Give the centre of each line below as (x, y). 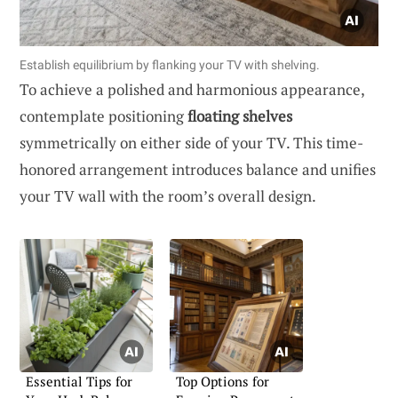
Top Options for (223, 381)
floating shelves (240, 115)
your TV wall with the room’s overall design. (168, 195)
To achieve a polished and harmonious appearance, (192, 89)
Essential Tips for (79, 381)
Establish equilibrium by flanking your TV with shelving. (170, 64)
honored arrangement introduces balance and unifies (198, 169)
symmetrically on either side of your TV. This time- (191, 142)
